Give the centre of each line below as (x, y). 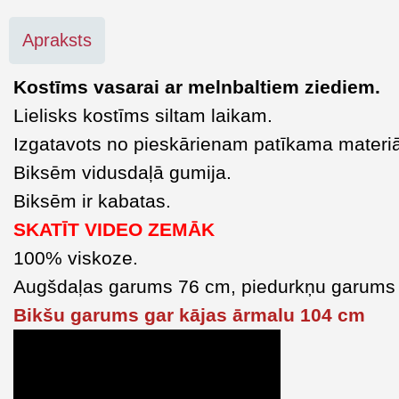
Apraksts (57, 40)
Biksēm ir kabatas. (92, 201)
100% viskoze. (76, 258)
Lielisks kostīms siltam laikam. (143, 115)
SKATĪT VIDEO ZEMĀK (114, 229)
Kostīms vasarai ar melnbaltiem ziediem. (197, 87)
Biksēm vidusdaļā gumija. (122, 172)
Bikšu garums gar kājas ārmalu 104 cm (189, 315)
